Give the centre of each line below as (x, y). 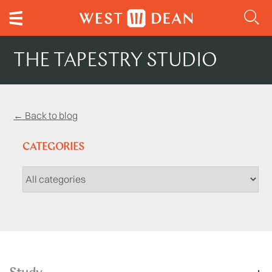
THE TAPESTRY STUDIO (115, 61)
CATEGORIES (53, 147)
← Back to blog (46, 115)
